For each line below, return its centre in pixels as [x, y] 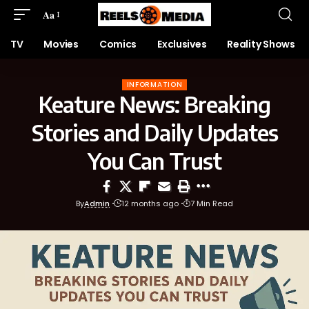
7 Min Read [212, 203]
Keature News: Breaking [154, 104]
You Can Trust [154, 161]
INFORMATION [154, 84]
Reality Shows [261, 44]
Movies [61, 44]
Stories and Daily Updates [154, 132]
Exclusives [182, 44]
